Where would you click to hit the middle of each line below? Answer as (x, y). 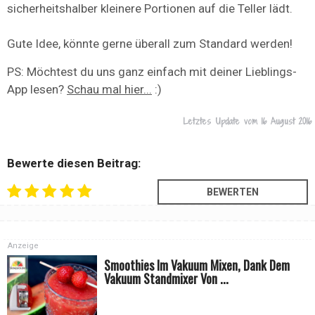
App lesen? (37, 90)
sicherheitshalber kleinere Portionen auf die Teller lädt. (150, 9)
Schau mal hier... (109, 90)
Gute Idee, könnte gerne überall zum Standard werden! (150, 44)
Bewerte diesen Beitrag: (74, 163)
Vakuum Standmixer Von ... (167, 279)
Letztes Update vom (223, 122)
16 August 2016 (287, 122)
